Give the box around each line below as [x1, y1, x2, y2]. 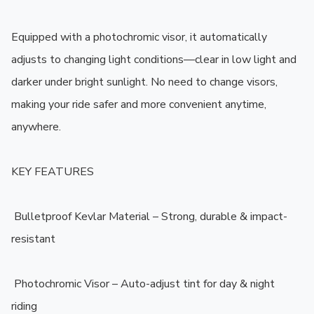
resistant [11, 231, 55, 247]
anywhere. [11, 119, 61, 135]
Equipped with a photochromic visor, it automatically [11, 29, 267, 46]
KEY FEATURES [11, 164, 94, 180]
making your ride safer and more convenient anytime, [11, 97, 266, 113]
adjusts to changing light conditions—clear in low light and [11, 52, 296, 68]
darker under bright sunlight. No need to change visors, [11, 74, 278, 90]
